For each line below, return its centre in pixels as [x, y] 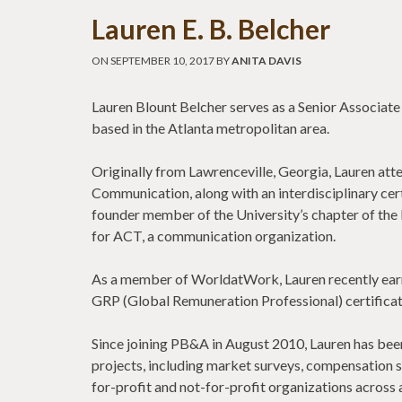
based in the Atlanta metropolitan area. [210, 128]
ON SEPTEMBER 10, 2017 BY [162, 61]
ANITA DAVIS [267, 61]
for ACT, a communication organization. [214, 236]
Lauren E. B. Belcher [211, 29]
